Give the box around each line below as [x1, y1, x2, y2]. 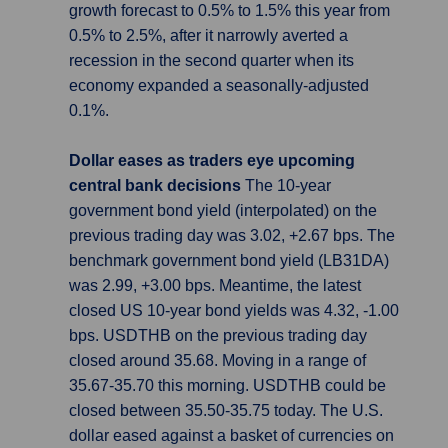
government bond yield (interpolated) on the [69, 202, 377, 219]
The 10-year [245, 177, 331, 194]
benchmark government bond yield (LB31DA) [69, 252, 389, 269]
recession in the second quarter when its [69, 52, 354, 69]
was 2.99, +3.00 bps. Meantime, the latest [69, 277, 361, 294]
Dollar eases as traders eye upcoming [69, 152, 355, 169]
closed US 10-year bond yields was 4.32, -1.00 [69, 302, 399, 319]
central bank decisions [69, 177, 245, 194]
